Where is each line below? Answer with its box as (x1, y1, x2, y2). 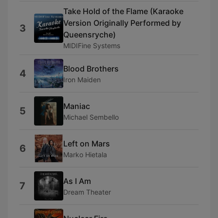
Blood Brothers (63, 63, 119, 73)
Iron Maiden (63, 75, 101, 84)
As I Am (63, 176, 91, 186)
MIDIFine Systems (63, 41, 120, 50)
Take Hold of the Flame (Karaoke (63, 6, 183, 16)
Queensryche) (63, 30, 116, 39)
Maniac (63, 101, 90, 111)
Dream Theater (63, 187, 111, 196)
